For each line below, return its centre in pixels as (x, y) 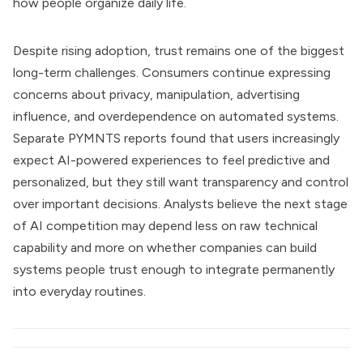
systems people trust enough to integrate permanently (174, 269)
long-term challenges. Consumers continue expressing (172, 73)
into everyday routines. (79, 291)
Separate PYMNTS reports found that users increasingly (176, 138)
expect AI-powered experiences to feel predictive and (171, 160)
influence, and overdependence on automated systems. (176, 116)
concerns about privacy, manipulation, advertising (156, 94)
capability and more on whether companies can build (165, 248)
